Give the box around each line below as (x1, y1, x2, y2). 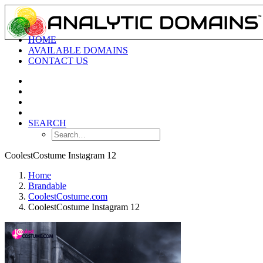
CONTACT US (28, 56, 88, 66)
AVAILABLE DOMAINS (28, 45, 128, 55)
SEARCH (28, 118, 66, 128)
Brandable (28, 181, 66, 191)
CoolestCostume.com (28, 191, 107, 201)
